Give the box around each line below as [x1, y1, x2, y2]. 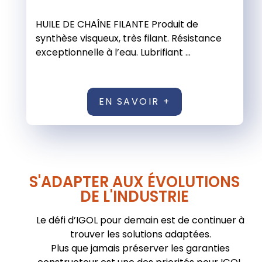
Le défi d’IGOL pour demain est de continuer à [36, 213, 244, 227]
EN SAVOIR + [98, 95, 171, 109]
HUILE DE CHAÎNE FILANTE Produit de [35, 18, 198, 32]
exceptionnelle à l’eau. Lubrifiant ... [35, 46, 191, 60]
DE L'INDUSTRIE [80, 186, 189, 208]
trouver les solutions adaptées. [70, 227, 211, 242]
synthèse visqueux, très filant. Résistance [35, 32, 222, 46]
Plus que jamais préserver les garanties [51, 242, 230, 256]
